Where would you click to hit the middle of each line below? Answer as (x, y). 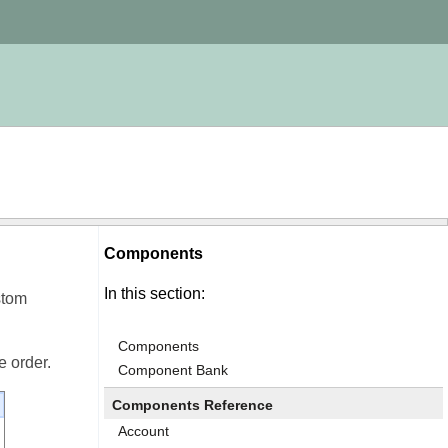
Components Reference (192, 405)
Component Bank (173, 370)
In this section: (154, 293)
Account (143, 431)
